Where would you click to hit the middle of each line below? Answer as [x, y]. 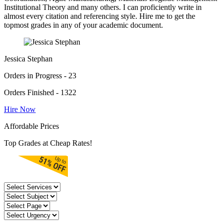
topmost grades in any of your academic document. [83, 25]
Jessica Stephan [28, 59]
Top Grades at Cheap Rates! [48, 143]
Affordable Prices [31, 126]
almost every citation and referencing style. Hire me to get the [100, 16]
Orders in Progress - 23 [40, 76]
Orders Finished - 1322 [40, 93]
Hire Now [20, 110]
